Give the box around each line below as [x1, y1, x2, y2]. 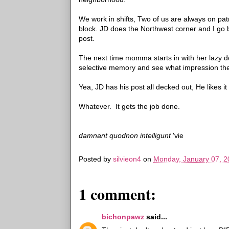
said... [144, 213, 167, 221]
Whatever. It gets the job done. [79, 102, 180, 110]
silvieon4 [113, 155, 141, 164]
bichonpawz [102, 213, 144, 221]
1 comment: [79, 182, 156, 205]
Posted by [79, 155, 113, 164]
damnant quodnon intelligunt [79, 131, 173, 140]
